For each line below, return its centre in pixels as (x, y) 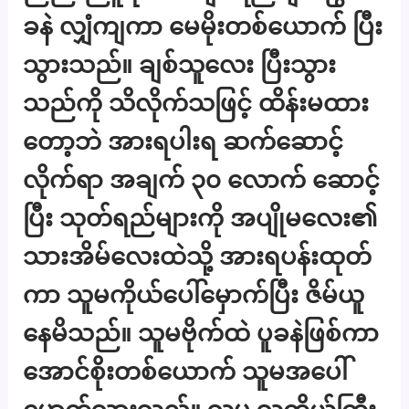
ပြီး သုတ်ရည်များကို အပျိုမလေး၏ (201, 218)
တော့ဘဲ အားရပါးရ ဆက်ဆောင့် (184, 142)
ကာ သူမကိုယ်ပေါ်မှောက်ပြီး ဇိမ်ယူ (194, 295)
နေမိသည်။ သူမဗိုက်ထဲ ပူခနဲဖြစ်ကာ (201, 333)
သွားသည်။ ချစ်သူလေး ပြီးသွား (180, 65)
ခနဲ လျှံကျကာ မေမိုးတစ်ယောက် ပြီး (203, 26)
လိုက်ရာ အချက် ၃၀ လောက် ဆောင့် (202, 180)
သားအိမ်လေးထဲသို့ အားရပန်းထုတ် (198, 257)
